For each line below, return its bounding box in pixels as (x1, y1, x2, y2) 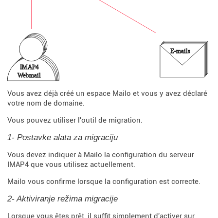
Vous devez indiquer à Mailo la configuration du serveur (7, 150, 194, 160)
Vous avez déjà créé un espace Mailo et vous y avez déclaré (7, 89, 207, 98)
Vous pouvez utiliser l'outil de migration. (7, 116, 143, 125)
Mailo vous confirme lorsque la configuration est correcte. (7, 177, 200, 186)
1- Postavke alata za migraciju (7, 133, 118, 143)
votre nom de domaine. (7, 99, 85, 108)
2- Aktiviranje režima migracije (7, 194, 118, 204)
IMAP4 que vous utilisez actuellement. (7, 160, 135, 169)
